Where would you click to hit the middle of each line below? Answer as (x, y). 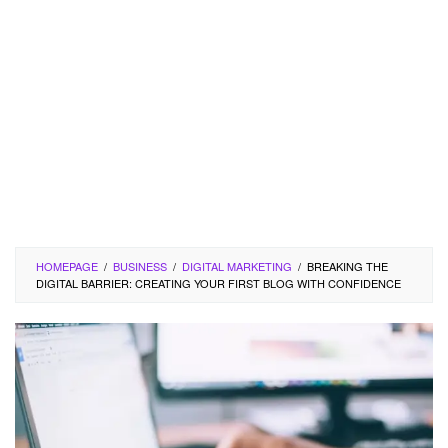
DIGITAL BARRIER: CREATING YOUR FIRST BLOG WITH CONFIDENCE (218, 283)
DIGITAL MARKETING (237, 266)
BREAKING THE (347, 266)
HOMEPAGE (67, 266)
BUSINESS (140, 266)
